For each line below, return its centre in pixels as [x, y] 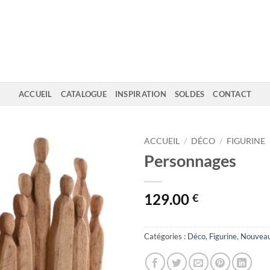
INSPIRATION [140, 94]
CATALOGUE [83, 94]
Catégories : [166, 236]
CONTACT [232, 94]
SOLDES [190, 94]
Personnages [190, 160]
